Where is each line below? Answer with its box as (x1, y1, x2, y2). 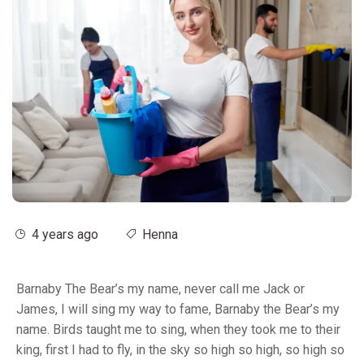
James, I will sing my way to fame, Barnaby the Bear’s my (16, 301, 340, 318)
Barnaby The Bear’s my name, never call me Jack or (16, 281, 305, 297)
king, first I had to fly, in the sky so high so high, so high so (16, 342, 344, 358)
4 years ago (28, 227, 98, 243)
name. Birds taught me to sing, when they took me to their (16, 322, 340, 338)
